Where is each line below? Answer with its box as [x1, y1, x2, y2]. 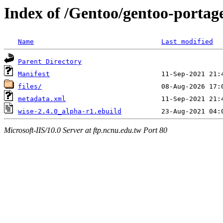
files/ [18, 83, 42, 91]
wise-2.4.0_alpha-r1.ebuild [18, 108, 121, 115]
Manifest [18, 70, 50, 78]
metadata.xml [18, 95, 66, 103]
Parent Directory [18, 58, 82, 66]
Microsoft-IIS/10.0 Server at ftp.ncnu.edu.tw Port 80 [4, 125, 167, 134]
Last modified [161, 38, 213, 46]
